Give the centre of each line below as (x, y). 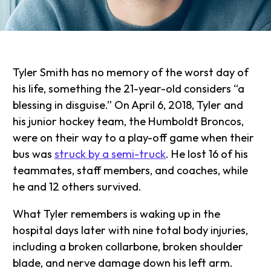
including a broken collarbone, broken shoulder (128, 247)
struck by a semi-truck (110, 154)
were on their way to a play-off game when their (134, 138)
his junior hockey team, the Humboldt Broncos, (129, 122)
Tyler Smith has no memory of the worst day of (131, 73)
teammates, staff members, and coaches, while (131, 171)
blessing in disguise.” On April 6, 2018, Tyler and (128, 105)
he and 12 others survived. (77, 187)
